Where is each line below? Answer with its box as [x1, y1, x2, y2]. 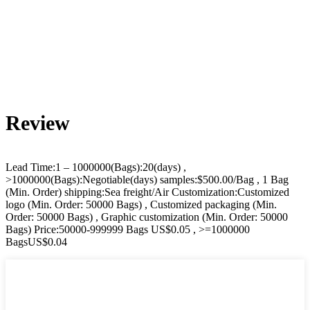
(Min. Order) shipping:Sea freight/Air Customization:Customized [6, 186, 289, 199]
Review [6, 111, 70, 135]
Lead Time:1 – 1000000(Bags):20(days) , [6, 161, 186, 174]
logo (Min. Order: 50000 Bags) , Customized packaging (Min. [6, 199, 277, 211]
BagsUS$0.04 [6, 236, 67, 248]
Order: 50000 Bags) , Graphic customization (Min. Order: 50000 [6, 211, 288, 224]
